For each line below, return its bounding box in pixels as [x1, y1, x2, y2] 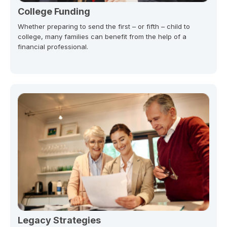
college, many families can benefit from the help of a [18, 32, 186, 41]
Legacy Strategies [18, 214, 101, 225]
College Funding [18, 6, 90, 17]
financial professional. [18, 42, 88, 51]
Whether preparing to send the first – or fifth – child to [18, 22, 190, 30]
